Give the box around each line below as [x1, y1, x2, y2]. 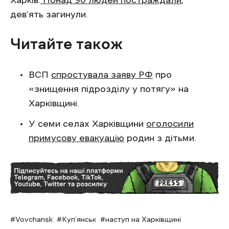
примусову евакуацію [29, 133, 124, 143]
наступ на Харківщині [105, 216, 181, 223]
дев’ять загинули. [10, 10, 88, 19]
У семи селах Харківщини [29, 119, 146, 129]
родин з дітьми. [124, 133, 196, 143]
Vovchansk [15, 216, 53, 223]
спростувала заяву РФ [51, 70, 153, 80]
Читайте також [10, 36, 123, 52]
